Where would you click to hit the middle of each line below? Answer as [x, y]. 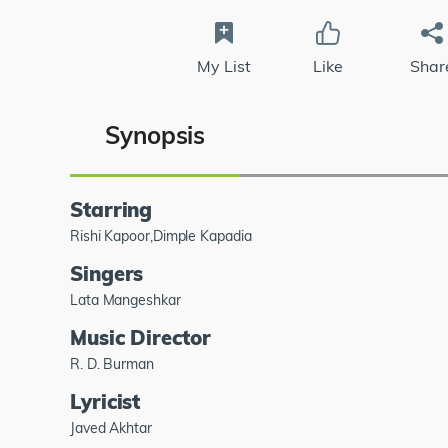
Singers [107, 273]
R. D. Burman [112, 363]
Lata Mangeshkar [125, 299]
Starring [111, 209]
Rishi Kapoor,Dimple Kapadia [161, 235]
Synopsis [155, 134]
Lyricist [105, 401]
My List [224, 65]
